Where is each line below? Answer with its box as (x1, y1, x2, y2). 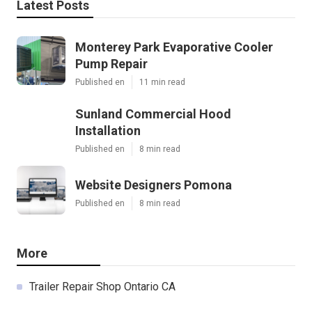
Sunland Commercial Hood (75, 106, 231, 121)
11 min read (139, 77, 185, 87)
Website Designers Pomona (75, 177, 232, 192)
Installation (75, 123, 141, 138)
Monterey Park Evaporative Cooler (75, 39, 273, 54)
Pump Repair (75, 56, 148, 71)
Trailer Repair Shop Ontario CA (29, 279, 175, 293)
